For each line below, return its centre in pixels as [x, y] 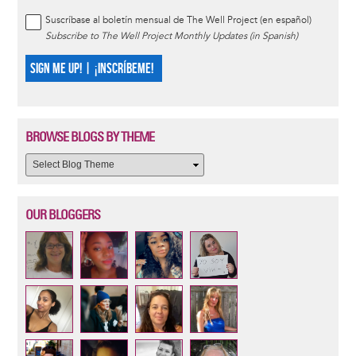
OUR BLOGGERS [62, 215]
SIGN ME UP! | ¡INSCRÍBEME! [91, 69]
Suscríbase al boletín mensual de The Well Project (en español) [178, 20]
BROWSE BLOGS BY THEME [89, 137]
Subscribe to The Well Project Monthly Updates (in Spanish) [171, 36]
